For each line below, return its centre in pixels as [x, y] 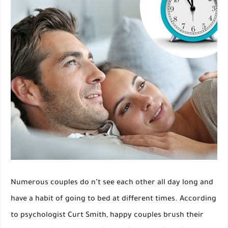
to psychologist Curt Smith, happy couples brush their [107, 216]
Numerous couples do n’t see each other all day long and [112, 183]
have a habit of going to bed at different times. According [113, 200]
